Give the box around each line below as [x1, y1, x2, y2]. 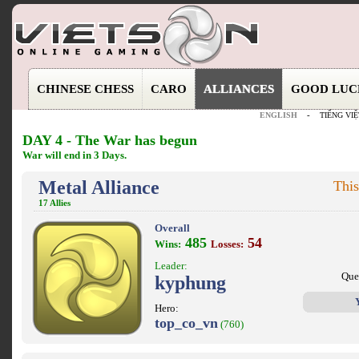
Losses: [211, 238, 244, 250]
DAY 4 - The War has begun [22, 132, 197, 148]
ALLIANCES [204, 83, 274, 95]
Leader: [155, 260, 188, 272]
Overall [155, 222, 190, 234]
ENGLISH [259, 111, 297, 119]
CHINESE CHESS [37, 83, 134, 95]
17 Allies [38, 199, 71, 208]
